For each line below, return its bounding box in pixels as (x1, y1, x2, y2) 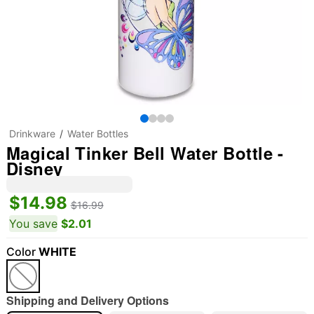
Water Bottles (67, 128, 128, 139)
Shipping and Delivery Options (6, 292, 169, 308)
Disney (6, 156, 63, 180)
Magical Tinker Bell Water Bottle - (6, 141, 284, 165)
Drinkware (8, 128, 55, 139)
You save (8, 217, 57, 231)
